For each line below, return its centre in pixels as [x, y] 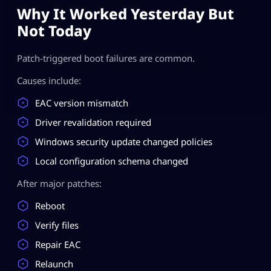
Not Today [54, 31]
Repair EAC [58, 245]
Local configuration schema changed [112, 161]
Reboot [50, 206]
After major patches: [59, 184]
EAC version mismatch [82, 103]
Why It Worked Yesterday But [126, 14]
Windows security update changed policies [124, 142]
